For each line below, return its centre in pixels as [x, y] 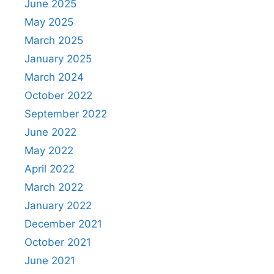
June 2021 [50, 261]
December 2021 [63, 224]
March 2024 [54, 77]
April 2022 [50, 169]
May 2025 [49, 22]
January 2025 [58, 59]
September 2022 [66, 114]
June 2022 [50, 132]
